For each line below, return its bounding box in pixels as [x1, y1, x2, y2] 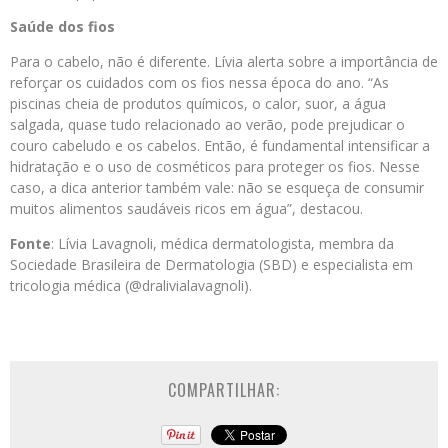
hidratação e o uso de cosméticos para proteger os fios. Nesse [10, 157, 420, 177]
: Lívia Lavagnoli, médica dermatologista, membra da [51, 234, 394, 254]
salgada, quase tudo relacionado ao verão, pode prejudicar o [10, 115, 405, 135]
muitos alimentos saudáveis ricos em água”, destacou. [10, 199, 363, 219]
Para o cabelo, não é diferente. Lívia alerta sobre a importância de [10, 52, 438, 72]
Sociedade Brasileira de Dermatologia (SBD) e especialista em [10, 255, 413, 275]
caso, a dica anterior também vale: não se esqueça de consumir [10, 178, 424, 198]
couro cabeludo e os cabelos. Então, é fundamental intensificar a [10, 136, 430, 156]
